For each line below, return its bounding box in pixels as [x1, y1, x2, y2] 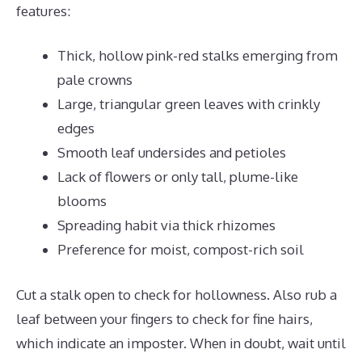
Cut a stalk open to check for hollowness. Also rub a [16, 285, 337, 303]
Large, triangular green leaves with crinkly [57, 95, 320, 112]
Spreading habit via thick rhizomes [57, 217, 276, 234]
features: [16, 2, 70, 19]
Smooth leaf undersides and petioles [57, 144, 286, 161]
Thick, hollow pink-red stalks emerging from [57, 47, 338, 64]
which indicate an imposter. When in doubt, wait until [16, 334, 346, 351]
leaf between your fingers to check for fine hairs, [16, 309, 313, 327]
